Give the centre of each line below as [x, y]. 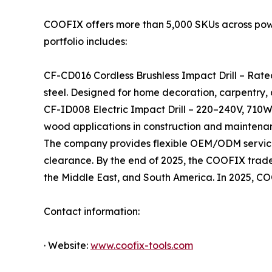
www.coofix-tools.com [142, 245]
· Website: [67, 245]
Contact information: [92, 211]
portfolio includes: [85, 41]
